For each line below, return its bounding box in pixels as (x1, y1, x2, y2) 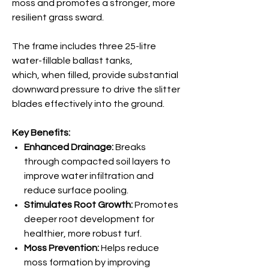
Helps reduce (99, 243, 159, 253)
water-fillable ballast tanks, (12, 56, 133, 66)
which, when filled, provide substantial (12, 70, 178, 80)
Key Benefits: (12, 128, 70, 138)
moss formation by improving (24, 258, 150, 268)
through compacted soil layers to (24, 157, 171, 167)
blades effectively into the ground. (12, 99, 165, 109)
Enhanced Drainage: (24, 142, 113, 153)
